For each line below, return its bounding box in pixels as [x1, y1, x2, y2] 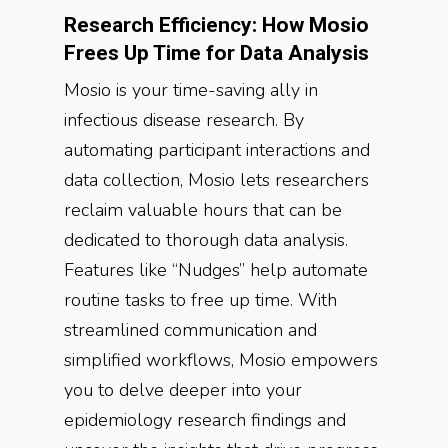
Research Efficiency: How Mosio [64, 13, 369, 37]
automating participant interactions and [64, 138, 370, 162]
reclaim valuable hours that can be [64, 198, 342, 222]
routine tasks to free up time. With [64, 288, 337, 312]
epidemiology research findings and [64, 408, 346, 432]
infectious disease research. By [64, 108, 304, 132]
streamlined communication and [64, 318, 317, 342]
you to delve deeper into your [64, 378, 302, 402]
